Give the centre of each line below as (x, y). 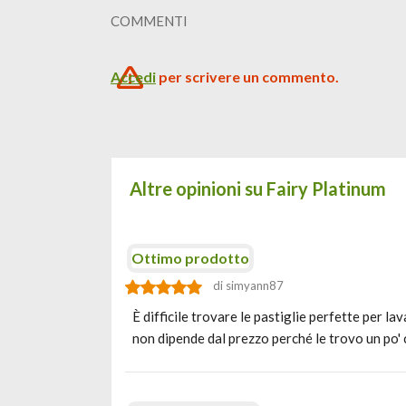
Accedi (133, 77)
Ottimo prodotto (190, 258)
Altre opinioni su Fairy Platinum (258, 188)
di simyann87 (248, 285)
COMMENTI (149, 21)
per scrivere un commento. (247, 77)
